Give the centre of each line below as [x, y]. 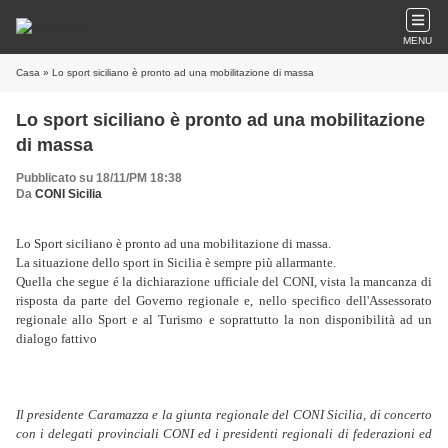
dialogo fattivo [56, 338]
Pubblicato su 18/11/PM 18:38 [99, 178]
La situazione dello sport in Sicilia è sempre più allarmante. [179, 262]
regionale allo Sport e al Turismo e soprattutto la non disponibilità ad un [224, 319]
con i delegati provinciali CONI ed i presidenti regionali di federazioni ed [224, 433]
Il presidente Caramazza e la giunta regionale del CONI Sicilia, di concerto [224, 414]
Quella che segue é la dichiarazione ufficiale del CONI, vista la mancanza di [224, 281]
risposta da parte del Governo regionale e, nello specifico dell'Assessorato [224, 300]
